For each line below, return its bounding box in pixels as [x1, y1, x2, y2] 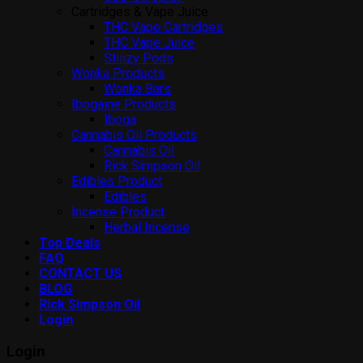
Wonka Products [71, 66, 164, 82]
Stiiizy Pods [104, 50, 173, 66]
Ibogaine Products [71, 96, 176, 113]
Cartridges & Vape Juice [71, 4, 208, 20]
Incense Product [71, 204, 164, 220]
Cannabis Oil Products [71, 127, 197, 143]
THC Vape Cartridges [104, 19, 223, 36]
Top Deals [39, 235, 100, 251]
